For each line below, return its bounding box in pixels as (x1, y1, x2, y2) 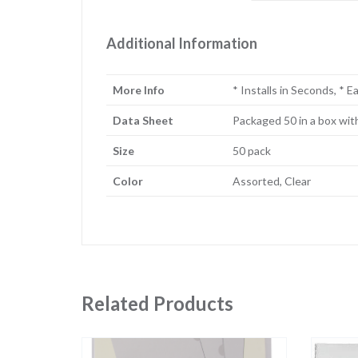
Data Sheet (113, 113, 173, 128)
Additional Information (106, 34, 257, 53)
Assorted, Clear (233, 174, 311, 189)
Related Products (82, 292, 233, 316)
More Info (113, 83, 165, 97)
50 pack (233, 144, 271, 158)
